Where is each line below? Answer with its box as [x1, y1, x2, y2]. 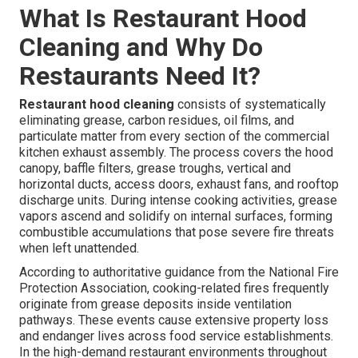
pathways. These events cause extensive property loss [19, 312, 328, 328]
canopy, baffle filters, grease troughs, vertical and [19, 161, 291, 177]
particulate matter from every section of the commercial [19, 129, 329, 145]
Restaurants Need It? [19, 61, 261, 92]
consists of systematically [174, 97, 326, 113]
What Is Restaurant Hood [19, 3, 307, 34]
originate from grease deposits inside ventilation [19, 296, 292, 312]
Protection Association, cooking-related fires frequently [19, 280, 329, 296]
